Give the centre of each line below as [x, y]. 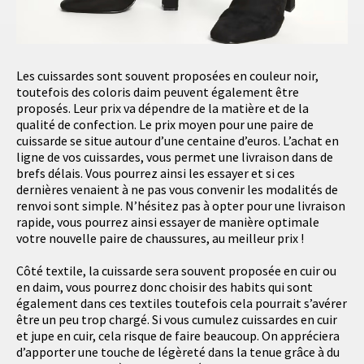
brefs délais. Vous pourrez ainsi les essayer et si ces [156, 173]
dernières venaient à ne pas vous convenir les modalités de [177, 190]
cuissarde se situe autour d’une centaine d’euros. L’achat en [178, 141]
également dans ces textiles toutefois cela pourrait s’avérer [182, 303]
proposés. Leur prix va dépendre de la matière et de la [162, 108]
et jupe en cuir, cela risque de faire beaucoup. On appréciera [178, 336]
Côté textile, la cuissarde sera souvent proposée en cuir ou [176, 271]
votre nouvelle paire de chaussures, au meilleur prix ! [160, 238]
